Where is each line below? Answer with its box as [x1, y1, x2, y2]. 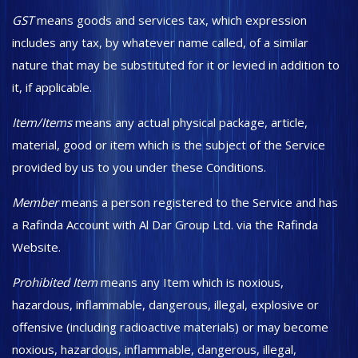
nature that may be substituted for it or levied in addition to [12, 57, 340, 73]
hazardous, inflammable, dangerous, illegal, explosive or [12, 296, 319, 312]
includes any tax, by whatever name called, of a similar [12, 34, 308, 50]
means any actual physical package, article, [72, 114, 308, 130]
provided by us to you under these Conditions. [12, 159, 269, 175]
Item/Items [12, 114, 72, 130]
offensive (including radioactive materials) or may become [12, 319, 328, 335]
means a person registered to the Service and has [58, 194, 338, 210]
